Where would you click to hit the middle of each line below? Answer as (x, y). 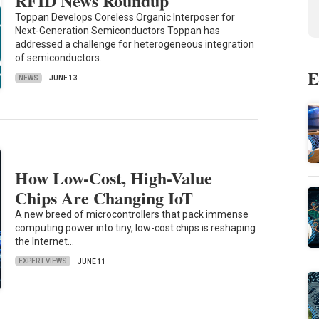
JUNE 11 (92, 261)
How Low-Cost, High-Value (114, 177)
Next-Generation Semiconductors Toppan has (118, 31)
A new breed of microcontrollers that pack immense (132, 214)
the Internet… (45, 241)
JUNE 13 (64, 78)
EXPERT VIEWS (43, 261)
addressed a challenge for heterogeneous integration (135, 45)
